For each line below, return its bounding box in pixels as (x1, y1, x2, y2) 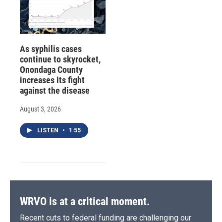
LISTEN (37, 127, 60, 134)
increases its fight (20, 75, 85, 86)
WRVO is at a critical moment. (20, 195, 150, 208)
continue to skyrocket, (20, 54, 101, 65)
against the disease (20, 85, 90, 96)
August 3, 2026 (20, 105, 61, 113)
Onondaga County (20, 64, 83, 75)
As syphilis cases (20, 44, 82, 55)
